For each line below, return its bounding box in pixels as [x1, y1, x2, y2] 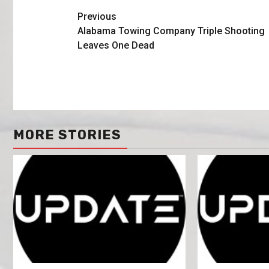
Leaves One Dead [77, 39, 154, 51]
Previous [77, 10, 116, 22]
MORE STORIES [13, 127, 121, 144]
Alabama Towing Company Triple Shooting [77, 25, 265, 37]
